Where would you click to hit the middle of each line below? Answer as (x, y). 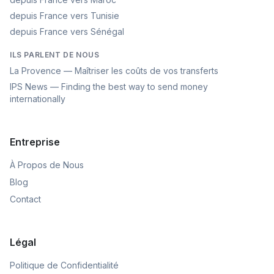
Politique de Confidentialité (64, 265)
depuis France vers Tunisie (65, 16)
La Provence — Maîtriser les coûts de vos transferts (114, 71)
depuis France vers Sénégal (67, 31)
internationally (38, 99)
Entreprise (35, 142)
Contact (25, 199)
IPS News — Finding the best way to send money (109, 87)
